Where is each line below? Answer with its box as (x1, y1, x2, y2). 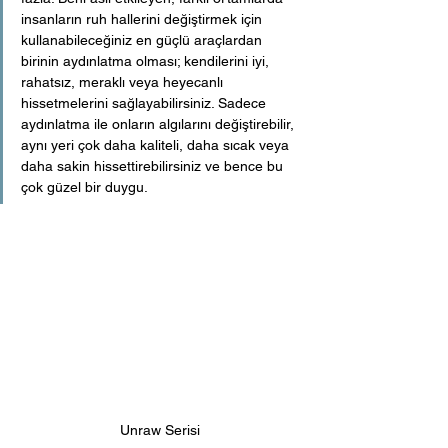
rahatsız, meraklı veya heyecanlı (21, 73, 227, 90)
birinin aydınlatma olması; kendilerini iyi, (21, 52, 273, 69)
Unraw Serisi (120, 422, 200, 439)
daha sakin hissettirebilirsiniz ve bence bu (21, 157, 287, 174)
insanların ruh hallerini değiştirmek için (21, 10, 266, 27)
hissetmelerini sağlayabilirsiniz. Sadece (21, 94, 270, 111)
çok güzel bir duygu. (21, 178, 151, 195)
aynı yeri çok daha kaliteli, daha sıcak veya (21, 136, 293, 153)
